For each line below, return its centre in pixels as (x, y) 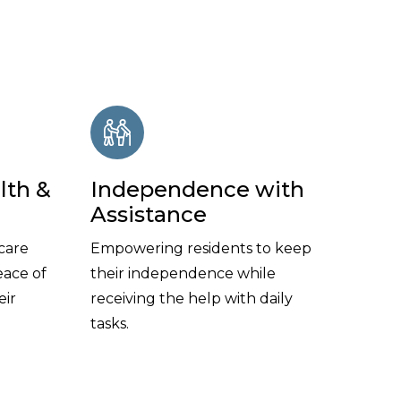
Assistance (149, 214)
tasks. (110, 323)
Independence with (197, 189)
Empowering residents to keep (201, 248)
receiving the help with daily (192, 298)
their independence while (183, 273)
